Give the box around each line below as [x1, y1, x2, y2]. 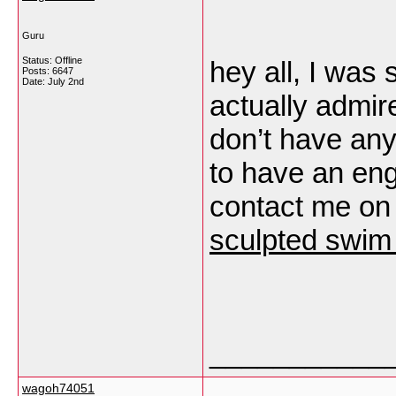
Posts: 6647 [22, 65, 73, 76]
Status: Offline [22, 55, 82, 65]
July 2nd [48, 76, 84, 87]
